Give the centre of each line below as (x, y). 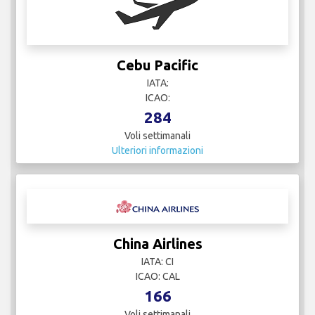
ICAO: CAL (157, 277)
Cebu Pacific (157, 65)
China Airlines (157, 244)
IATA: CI (157, 262)
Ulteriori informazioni (157, 151)
